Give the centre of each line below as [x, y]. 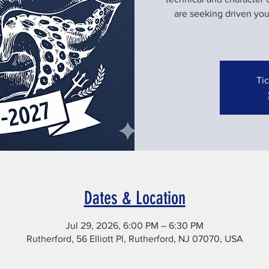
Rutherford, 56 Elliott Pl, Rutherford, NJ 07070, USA [134, 239]
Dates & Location [134, 198]
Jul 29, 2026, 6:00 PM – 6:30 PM [134, 225]
